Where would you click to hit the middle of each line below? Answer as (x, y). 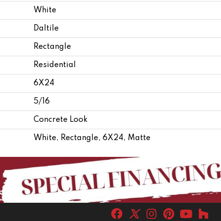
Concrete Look (60, 120)
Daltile (46, 28)
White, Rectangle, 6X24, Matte (92, 138)
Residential (55, 65)
